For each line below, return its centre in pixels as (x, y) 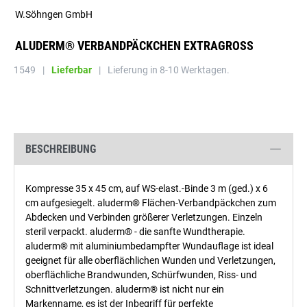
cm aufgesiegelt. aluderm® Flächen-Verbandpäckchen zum (151, 203)
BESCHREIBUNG (61, 149)
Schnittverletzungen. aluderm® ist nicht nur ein (125, 289)
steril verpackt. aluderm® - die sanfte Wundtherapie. (135, 232)
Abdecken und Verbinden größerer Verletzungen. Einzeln (144, 217)
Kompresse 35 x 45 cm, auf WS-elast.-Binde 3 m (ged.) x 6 (147, 188)
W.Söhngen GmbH (54, 14)
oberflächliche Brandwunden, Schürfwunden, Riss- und (141, 275)
